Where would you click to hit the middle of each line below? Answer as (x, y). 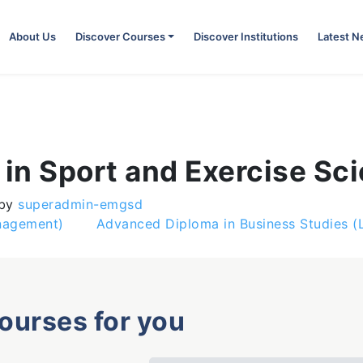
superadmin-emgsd (78, 204)
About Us (32, 36)
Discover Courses (120, 36)
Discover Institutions (246, 36)
